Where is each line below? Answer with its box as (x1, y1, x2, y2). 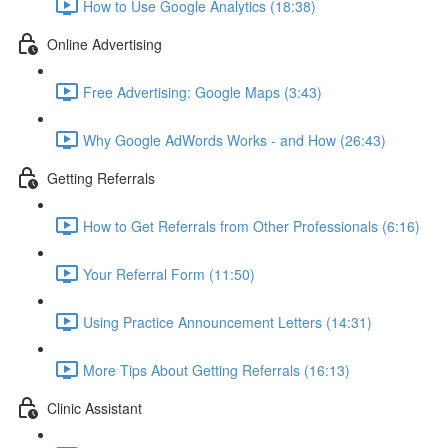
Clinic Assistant (47, 397, 142, 418)
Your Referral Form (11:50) (83, 263, 255, 284)
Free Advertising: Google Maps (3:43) (83, 81, 322, 102)
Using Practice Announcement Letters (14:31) (83, 311, 372, 332)
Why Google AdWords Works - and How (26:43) (83, 129, 386, 150)
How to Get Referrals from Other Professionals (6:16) (83, 215, 420, 236)
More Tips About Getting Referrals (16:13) (83, 359, 350, 380)
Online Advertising (47, 33, 162, 54)
